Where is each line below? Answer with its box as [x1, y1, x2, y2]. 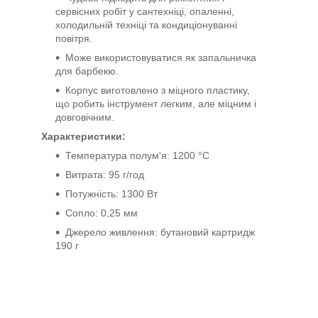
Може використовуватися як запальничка [65, 51, 256, 63]
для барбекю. [55, 65, 119, 77]
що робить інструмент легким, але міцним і [55, 97, 256, 109]
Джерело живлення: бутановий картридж [65, 226, 255, 238]
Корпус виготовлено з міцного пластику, [65, 84, 250, 96]
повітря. [55, 32, 92, 44]
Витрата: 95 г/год [65, 168, 144, 180]
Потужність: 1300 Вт [65, 187, 158, 199]
